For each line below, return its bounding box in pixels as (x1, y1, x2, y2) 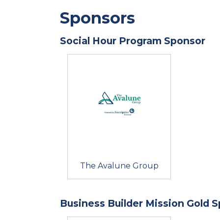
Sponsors (60, 8, 135, 27)
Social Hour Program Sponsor (60, 34, 205, 47)
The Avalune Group (80, 161, 159, 170)
